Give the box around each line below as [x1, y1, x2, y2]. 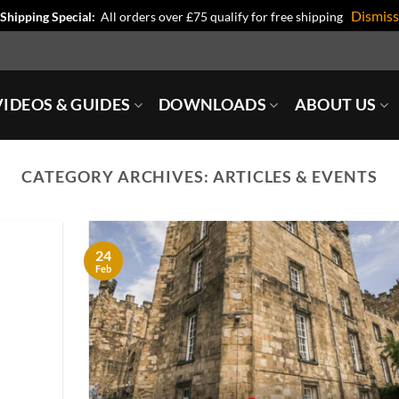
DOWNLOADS [158, 95, 267, 114]
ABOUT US [294, 95, 377, 114]
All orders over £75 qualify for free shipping [101, 9, 348, 24]
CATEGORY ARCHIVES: [21, 167, 213, 186]
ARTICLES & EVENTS [212, 167, 378, 186]
